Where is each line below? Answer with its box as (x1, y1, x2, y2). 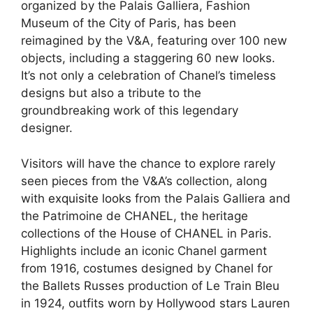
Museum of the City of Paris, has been (21, 16, 236, 31)
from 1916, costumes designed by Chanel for (21, 261, 272, 275)
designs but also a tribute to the (21, 86, 201, 101)
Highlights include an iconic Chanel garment (21, 243, 267, 258)
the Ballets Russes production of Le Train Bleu (21, 278, 279, 293)
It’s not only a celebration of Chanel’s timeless (21, 68, 276, 83)
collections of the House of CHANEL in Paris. (21, 226, 272, 240)
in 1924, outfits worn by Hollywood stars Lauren (21, 296, 290, 310)
